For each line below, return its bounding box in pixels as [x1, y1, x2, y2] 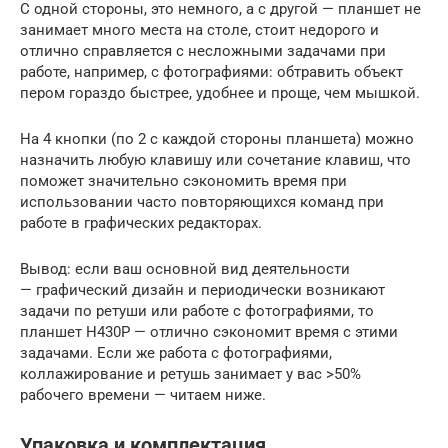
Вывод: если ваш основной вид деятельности [20, 259, 350, 278]
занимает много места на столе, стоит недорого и [20, 20, 379, 39]
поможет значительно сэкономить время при [20, 171, 347, 190]
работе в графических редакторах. [20, 213, 262, 232]
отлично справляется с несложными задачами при [20, 41, 386, 60]
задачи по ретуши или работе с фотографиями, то [20, 301, 374, 320]
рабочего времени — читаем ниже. [20, 385, 266, 404]
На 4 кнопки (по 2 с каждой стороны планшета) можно [20, 129, 414, 148]
